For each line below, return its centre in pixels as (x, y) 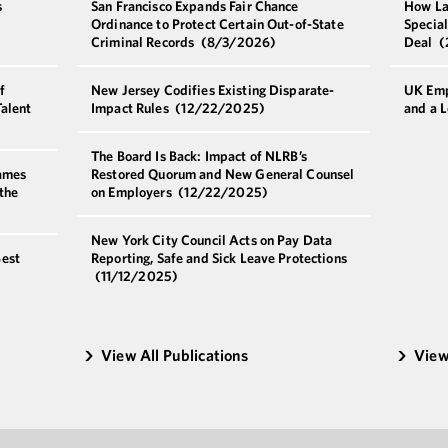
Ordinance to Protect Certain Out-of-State (217, 24)
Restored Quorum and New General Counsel (223, 174)
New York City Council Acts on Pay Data (212, 240)
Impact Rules (131, 108)
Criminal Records (144, 42)
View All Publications (175, 355)
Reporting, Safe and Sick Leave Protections (219, 258)
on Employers (133, 192)
